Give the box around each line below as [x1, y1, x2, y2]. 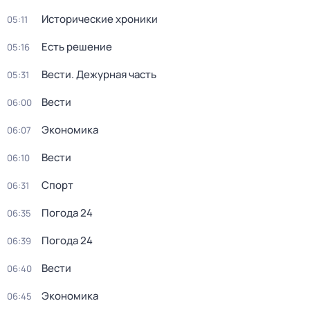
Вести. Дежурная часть [42, 67, 156, 82]
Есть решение [42, 39, 112, 54]
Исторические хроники [42, 12, 158, 26]
